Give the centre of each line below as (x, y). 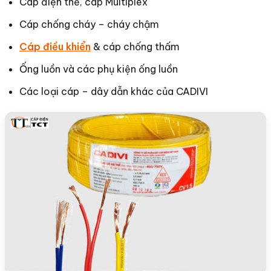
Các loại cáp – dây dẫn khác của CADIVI (114, 91)
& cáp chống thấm (135, 46)
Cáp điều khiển (55, 46)
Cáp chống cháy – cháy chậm (89, 24)
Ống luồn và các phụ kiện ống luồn (99, 69)
